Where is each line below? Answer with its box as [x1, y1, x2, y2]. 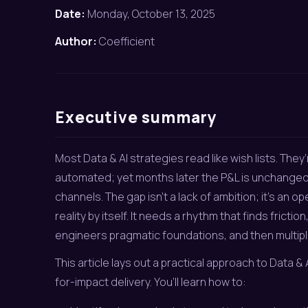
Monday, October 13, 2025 [85, 6, 215, 21]
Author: [55, 34, 97, 49]
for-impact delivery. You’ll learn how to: [55, 274, 246, 289]
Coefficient [97, 34, 155, 49]
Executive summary [55, 107, 218, 128]
